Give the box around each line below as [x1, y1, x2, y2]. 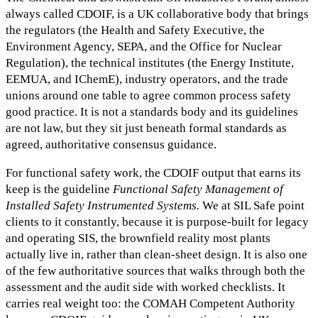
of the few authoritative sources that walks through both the [6, 263, 305, 278]
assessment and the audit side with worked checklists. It [6, 280, 285, 294]
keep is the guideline [6, 182, 113, 196]
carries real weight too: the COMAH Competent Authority [6, 296, 295, 310]
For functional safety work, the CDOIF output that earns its [6, 165, 301, 180]
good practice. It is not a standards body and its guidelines [6, 105, 298, 119]
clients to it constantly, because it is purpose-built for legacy [6, 214, 309, 229]
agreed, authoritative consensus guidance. [6, 138, 216, 152]
